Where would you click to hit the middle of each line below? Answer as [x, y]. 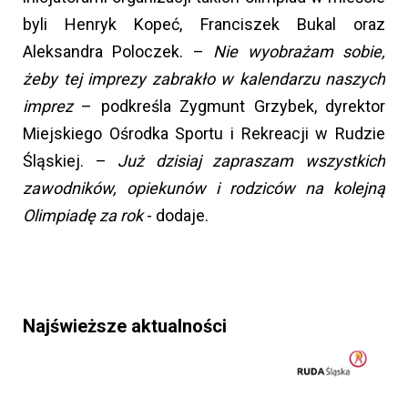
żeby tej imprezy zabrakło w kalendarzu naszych [204, 78]
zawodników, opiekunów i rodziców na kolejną [204, 188]
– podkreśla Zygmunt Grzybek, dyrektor [229, 106]
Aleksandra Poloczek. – [118, 51]
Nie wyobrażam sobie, [300, 51]
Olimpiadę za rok [83, 215]
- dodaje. [176, 215]
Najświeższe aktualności [125, 326]
